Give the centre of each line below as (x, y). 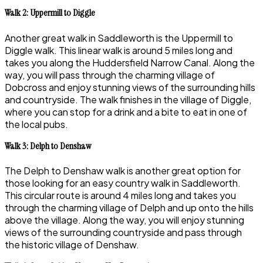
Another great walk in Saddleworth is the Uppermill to (119, 38)
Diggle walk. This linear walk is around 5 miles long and (119, 50)
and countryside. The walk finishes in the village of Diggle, (128, 99)
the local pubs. (36, 124)
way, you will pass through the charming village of (110, 75)
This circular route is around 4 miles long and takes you (120, 195)
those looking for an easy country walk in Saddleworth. (123, 183)
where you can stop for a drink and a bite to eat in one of (126, 112)
